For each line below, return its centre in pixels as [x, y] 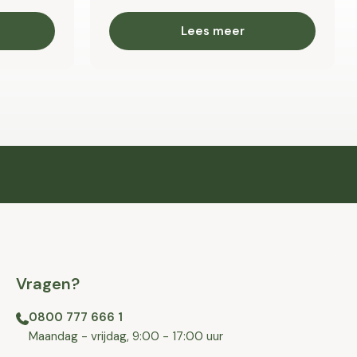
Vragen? [47, 284]
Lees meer [212, 31]
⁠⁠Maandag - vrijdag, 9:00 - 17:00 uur [126, 336]
